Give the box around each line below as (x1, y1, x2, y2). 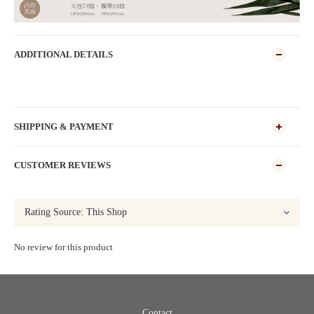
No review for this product (14, 242, 113, 253)
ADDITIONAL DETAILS (14, 50, 113, 60)
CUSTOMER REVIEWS (14, 161, 111, 171)
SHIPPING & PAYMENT (14, 122, 114, 132)
